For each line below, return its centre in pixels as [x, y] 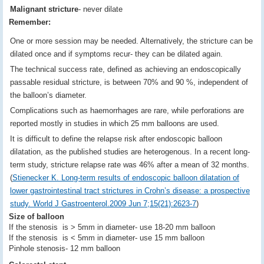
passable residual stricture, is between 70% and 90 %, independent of [129, 82]
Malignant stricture [44, 9]
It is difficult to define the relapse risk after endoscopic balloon [116, 139]
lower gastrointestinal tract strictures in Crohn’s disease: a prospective [130, 191]
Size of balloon [37, 217]
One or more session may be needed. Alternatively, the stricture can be [131, 41]
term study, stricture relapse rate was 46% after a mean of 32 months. [130, 165]
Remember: [30, 22]
